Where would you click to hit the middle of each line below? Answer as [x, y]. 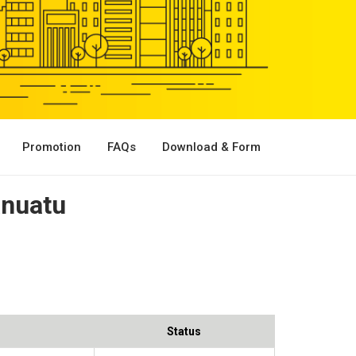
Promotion [52, 147]
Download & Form [211, 147]
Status [184, 331]
